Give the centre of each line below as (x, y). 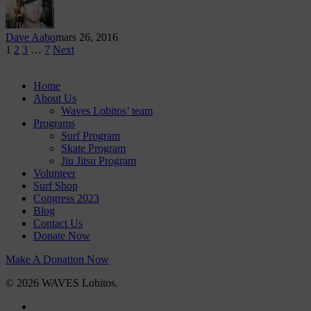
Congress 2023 (66, 199)
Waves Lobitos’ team (107, 111)
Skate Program (93, 149)
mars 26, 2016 (87, 37)
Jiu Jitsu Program (99, 161)
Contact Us (58, 224)
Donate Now (62, 236)
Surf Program (91, 136)
